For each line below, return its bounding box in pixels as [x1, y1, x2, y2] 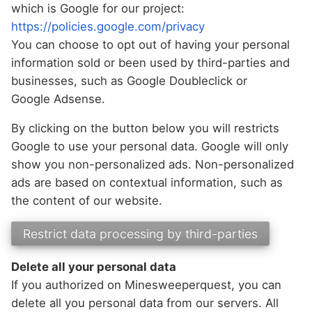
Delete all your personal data [11, 260, 176, 274]
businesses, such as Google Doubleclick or [11, 73, 247, 88]
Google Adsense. [11, 91, 105, 106]
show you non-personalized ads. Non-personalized [11, 157, 294, 172]
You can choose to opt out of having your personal [11, 37, 290, 52]
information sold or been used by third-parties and [11, 55, 290, 70]
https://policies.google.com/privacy [11, 19, 205, 33]
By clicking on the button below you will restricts [11, 121, 279, 136]
